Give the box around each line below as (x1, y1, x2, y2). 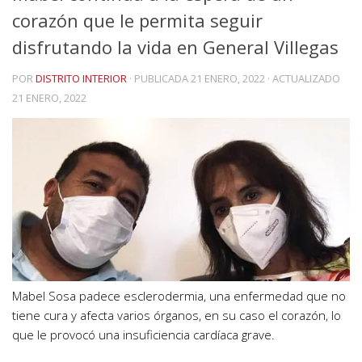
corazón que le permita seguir (12, 8, 263, 32)
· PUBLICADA (129, 71, 191, 86)
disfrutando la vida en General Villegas (12, 35, 339, 59)
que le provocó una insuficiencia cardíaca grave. (12, 326, 275, 343)
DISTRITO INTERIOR (36, 71, 127, 86)
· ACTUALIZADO (265, 71, 340, 86)
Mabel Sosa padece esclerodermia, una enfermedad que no (12, 288, 346, 305)
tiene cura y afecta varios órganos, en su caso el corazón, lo (12, 307, 341, 324)
